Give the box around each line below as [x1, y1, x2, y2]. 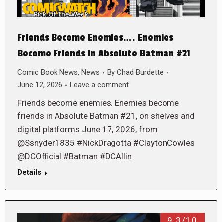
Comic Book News [17, 68, 78, 77]
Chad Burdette [117, 68, 164, 77]
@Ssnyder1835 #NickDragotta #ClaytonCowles [17, 138, 195, 148]
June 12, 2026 [17, 80, 62, 90]
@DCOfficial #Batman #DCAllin [17, 151, 132, 162]
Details [17, 168, 41, 177]
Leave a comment [70, 80, 129, 90]
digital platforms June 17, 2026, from [17, 124, 158, 135]
